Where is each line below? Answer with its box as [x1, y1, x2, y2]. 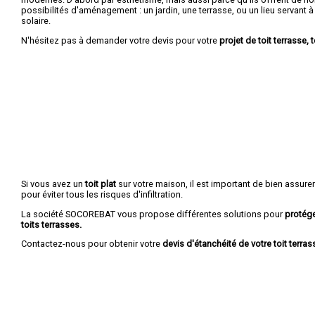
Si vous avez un [21, 178, 85, 189]
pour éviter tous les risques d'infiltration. [21, 188, 183, 200]
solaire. [21, 15, 51, 26]
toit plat [85, 178, 116, 189]
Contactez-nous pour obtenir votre [21, 238, 162, 250]
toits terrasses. [21, 219, 82, 230]
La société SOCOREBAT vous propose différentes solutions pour [21, 208, 285, 219]
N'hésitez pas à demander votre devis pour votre [21, 34, 219, 46]
